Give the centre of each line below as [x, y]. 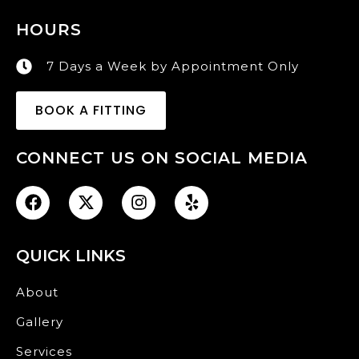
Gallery [40, 321]
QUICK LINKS [71, 255]
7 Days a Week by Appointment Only [173, 66]
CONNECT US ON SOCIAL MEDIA [162, 157]
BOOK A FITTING [91, 110]
